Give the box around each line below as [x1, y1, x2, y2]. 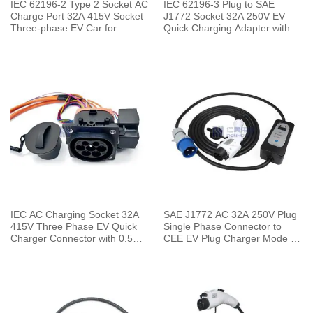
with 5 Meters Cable [163, 245, 252, 256]
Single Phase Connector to [163, 221, 282, 233]
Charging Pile [10, 34, 70, 45]
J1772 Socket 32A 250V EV [163, 10, 285, 22]
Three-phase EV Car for [10, 22, 117, 34]
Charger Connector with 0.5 [10, 233, 133, 245]
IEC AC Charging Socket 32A [10, 210, 139, 221]
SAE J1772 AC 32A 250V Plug [163, 210, 297, 221]
